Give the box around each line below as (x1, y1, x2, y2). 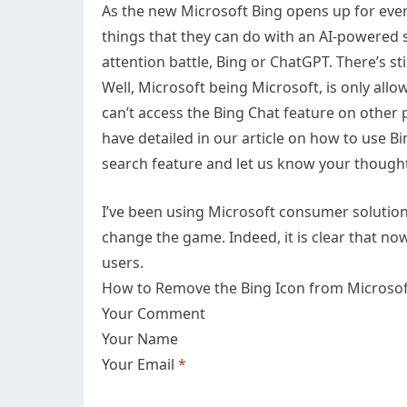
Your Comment (102, 303, 205, 323)
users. (102, 253, 144, 273)
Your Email (102, 354, 178, 374)
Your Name (102, 329, 178, 349)
